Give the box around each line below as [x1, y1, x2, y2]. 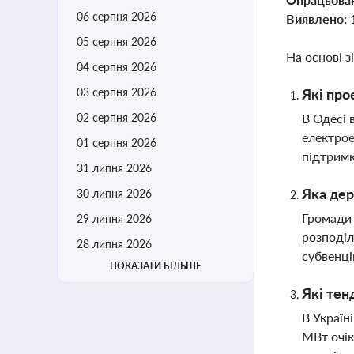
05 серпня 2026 [77, 35, 156, 48]
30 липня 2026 [77, 186, 152, 200]
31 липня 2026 [77, 161, 152, 175]
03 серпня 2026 [77, 85, 156, 99]
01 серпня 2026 [77, 136, 156, 149]
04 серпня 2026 [77, 60, 156, 73]
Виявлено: [286, 11, 350, 26]
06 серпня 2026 [77, 9, 156, 23]
